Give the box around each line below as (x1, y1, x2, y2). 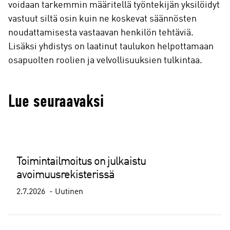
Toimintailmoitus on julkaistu (16, 156, 146, 168)
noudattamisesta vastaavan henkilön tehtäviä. (8, 28, 194, 38)
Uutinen (55, 188, 83, 197)
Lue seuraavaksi (8, 91, 104, 112)
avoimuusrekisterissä (16, 169, 114, 181)
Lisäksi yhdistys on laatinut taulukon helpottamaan (8, 42, 214, 52)
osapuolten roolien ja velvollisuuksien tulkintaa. (8, 56, 204, 66)
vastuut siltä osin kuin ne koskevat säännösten (8, 14, 197, 24)
